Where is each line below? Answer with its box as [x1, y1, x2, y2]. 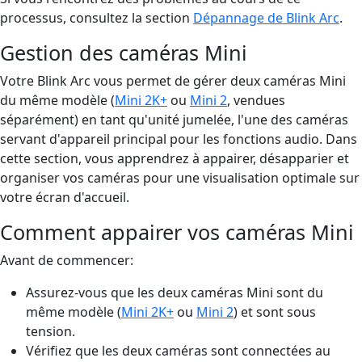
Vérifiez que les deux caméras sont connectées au [26, 341, 330, 360]
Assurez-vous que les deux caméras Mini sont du [26, 283, 323, 301]
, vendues [227, 90, 285, 109]
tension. [26, 322, 75, 340]
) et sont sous [234, 302, 316, 321]
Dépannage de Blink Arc [193, 8, 339, 27]
